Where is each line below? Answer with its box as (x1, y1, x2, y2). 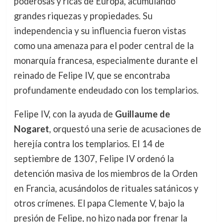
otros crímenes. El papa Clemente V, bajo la (13, 198, 184, 209)
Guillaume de (114, 109, 170, 120)
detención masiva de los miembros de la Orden (13, 168, 198, 179)
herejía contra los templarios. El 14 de (13, 138, 165, 150)
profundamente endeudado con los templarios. (13, 85, 199, 96)
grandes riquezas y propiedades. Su (13, 10, 153, 22)
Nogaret (13, 123, 49, 135)
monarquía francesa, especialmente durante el (13, 55, 198, 66)
